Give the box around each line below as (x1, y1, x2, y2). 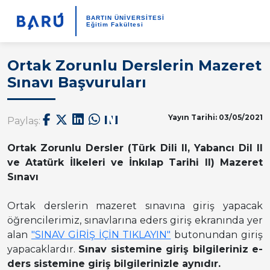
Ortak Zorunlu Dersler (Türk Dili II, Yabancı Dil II (7, 142, 263, 154)
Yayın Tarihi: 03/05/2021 (168, 113, 263, 122)
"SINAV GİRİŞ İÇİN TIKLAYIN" (31, 229, 171, 240)
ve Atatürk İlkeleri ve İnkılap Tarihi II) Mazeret (7, 157, 263, 168)
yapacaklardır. (7, 243, 79, 255)
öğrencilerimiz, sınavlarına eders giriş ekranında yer (7, 215, 263, 226)
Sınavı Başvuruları (7, 74, 146, 91)
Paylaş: (7, 115, 43, 127)
